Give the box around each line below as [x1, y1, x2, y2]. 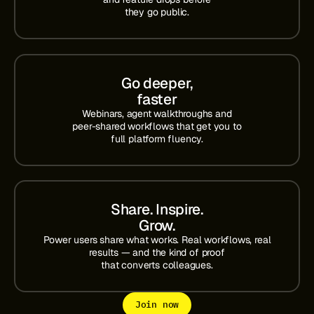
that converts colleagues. [101, 258, 213, 271]
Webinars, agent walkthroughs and [82, 107, 232, 120]
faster [137, 89, 177, 109]
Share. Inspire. [111, 199, 203, 219]
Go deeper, [121, 73, 193, 93]
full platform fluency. [111, 132, 203, 145]
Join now [135, 298, 179, 311]
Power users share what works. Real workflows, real [43, 233, 271, 246]
